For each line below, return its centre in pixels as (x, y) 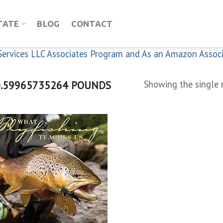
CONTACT (92, 24)
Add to (89, 163)
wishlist (89, 171)
